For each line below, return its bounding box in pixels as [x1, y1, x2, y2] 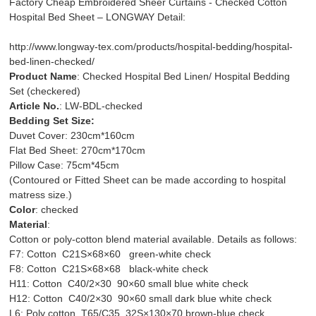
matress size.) [9, 188, 73, 200]
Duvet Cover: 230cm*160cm [9, 129, 135, 141]
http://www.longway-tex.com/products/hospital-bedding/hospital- [9, 40, 293, 52]
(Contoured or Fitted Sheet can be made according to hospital [9, 174, 286, 186]
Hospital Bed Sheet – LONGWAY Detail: [9, 11, 186, 23]
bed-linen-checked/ [9, 55, 95, 67]
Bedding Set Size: [9, 114, 95, 126]
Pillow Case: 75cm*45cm [9, 159, 120, 171]
